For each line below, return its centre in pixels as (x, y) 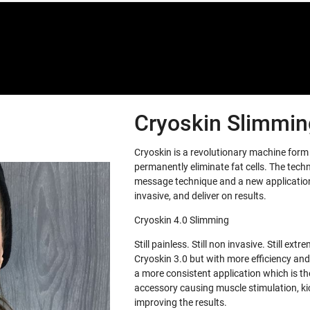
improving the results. (180, 303)
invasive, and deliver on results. (200, 196)
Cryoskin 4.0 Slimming (181, 220)
